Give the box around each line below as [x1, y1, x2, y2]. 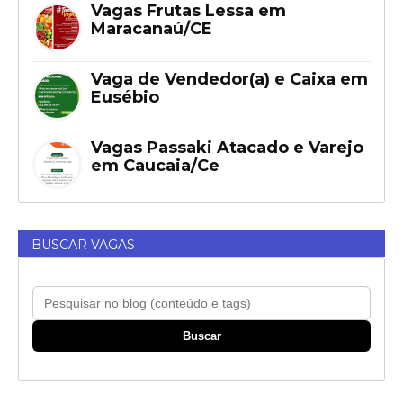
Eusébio [91, 86, 159, 107]
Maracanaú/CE [91, 18, 212, 39]
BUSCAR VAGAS [31, 236, 135, 253]
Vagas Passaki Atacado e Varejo [91, 137, 363, 157]
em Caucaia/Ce [91, 155, 219, 175]
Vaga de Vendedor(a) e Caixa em [91, 68, 368, 89]
